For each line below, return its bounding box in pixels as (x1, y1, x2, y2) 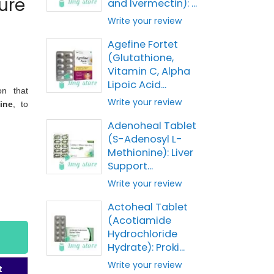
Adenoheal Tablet (108, 119, 196, 133)
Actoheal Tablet (108, 200, 188, 214)
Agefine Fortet (108, 37, 178, 51)
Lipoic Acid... (108, 78, 166, 92)
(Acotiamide (108, 213, 171, 228)
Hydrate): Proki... (108, 240, 185, 254)
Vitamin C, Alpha (108, 64, 190, 78)
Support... (108, 159, 153, 173)
